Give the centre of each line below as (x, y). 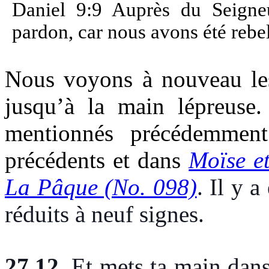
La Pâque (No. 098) (101, 187)
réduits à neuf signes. (104, 214)
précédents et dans (97, 160)
